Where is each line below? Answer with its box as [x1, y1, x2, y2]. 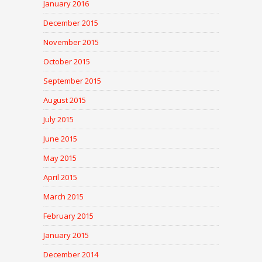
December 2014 [43, 249, 98, 260]
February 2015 [43, 211, 94, 222]
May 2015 [43, 153, 77, 164]
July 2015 [43, 114, 74, 125]
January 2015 [43, 230, 89, 241]
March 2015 [43, 191, 84, 202]
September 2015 [43, 75, 101, 87]
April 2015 [43, 172, 77, 183]
